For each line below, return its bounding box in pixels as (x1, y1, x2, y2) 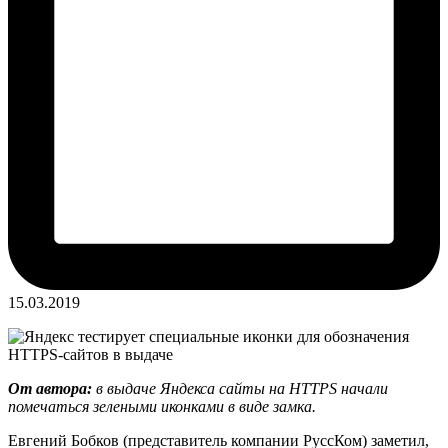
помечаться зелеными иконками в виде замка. (8, 397, 316, 415)
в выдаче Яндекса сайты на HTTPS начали (92, 379, 388, 397)
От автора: (8, 379, 92, 397)
